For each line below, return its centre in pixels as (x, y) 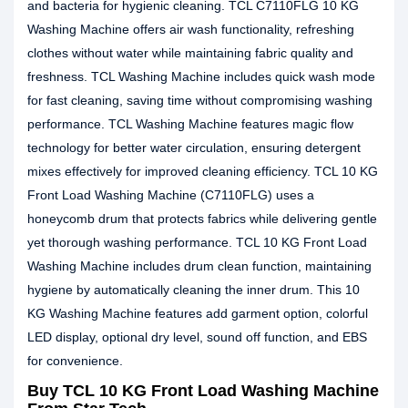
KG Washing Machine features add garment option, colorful (198, 313)
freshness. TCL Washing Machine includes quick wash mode (201, 76)
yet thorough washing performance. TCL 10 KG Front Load (197, 242)
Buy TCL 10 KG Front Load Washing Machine (203, 391)
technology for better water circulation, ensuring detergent (194, 148)
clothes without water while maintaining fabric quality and (190, 53)
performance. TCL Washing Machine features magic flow (190, 124)
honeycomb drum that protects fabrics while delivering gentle (202, 219)
